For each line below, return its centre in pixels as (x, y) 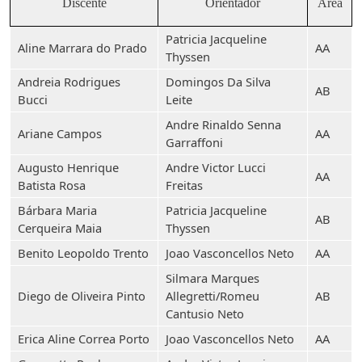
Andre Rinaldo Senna (223, 124)
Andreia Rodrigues (69, 82)
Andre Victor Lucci (216, 167)
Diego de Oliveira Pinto (82, 296)
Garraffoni (194, 142)
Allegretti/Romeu (213, 296)
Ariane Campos (60, 133)
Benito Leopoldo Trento (83, 253)
